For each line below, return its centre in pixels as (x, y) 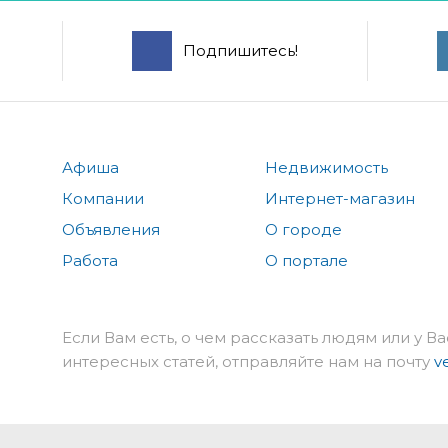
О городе (304, 229)
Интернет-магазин (340, 198)
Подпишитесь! (240, 50)
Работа (90, 260)
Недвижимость (327, 167)
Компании (103, 198)
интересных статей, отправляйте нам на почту (248, 361)
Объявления (111, 229)
